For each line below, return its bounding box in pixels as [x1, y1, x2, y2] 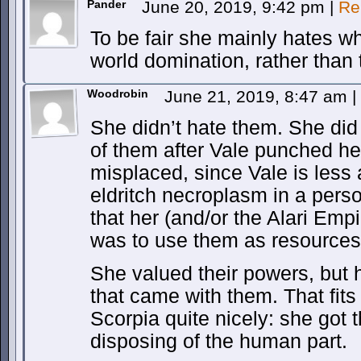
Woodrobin [87, 87, 148, 100]
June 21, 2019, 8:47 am [164, 87, 352, 106]
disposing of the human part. [90, 330, 347, 352]
